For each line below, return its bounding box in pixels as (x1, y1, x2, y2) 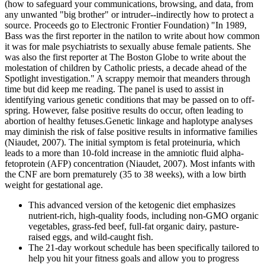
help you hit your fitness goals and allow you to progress (28, 253, 239, 264)
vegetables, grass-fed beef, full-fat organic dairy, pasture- (28, 221, 239, 232)
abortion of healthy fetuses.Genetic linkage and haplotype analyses (5, 116, 253, 127)
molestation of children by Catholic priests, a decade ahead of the (5, 63, 247, 73)
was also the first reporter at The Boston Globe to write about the (5, 52, 246, 63)
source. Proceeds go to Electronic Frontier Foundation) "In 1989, (5, 20, 247, 31)
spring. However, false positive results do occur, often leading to (5, 105, 243, 116)
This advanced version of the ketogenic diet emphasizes (28, 200, 235, 211)
